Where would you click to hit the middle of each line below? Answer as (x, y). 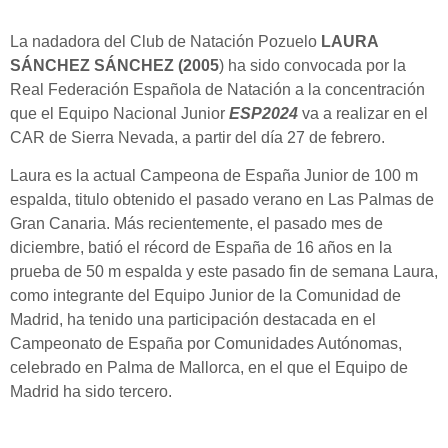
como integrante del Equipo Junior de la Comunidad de (205, 296)
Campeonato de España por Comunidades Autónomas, (206, 344)
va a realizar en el (363, 113)
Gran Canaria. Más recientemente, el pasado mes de (196, 224)
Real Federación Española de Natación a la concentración (217, 89)
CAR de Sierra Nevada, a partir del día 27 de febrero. (197, 137)
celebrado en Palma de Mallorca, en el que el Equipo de (209, 368)
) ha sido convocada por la (312, 65)
